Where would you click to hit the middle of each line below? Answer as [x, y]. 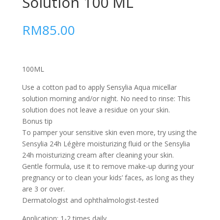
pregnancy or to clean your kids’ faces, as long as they [108, 178]
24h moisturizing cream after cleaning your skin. [98, 155]
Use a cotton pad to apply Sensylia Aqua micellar [99, 87]
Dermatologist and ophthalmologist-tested [90, 200]
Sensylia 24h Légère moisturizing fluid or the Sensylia [106, 144]
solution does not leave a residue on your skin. [96, 110]
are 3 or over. [43, 189]
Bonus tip [37, 121]
